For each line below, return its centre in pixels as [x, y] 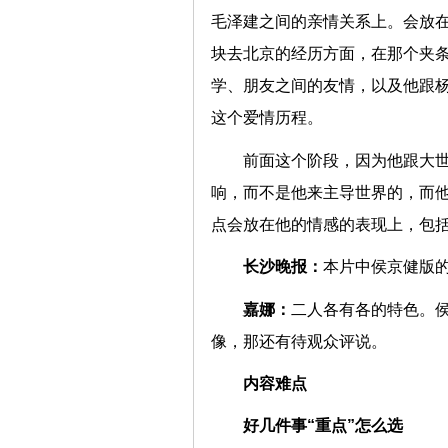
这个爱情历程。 [284, 118]
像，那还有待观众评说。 [316, 341]
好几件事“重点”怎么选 [332, 426]
